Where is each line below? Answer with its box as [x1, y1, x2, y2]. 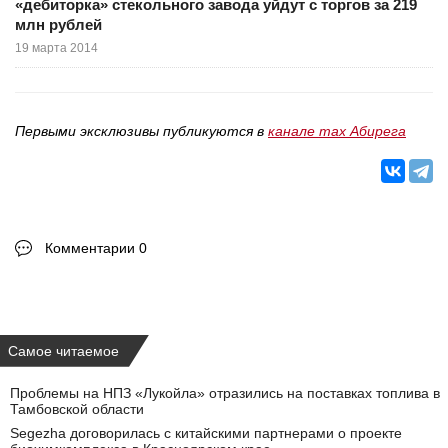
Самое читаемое [8, 342, 119, 359]
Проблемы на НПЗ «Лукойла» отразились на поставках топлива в [10, 384, 440, 401]
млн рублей [15, 15, 102, 33]
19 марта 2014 [15, 40, 98, 55]
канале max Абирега [268, 122, 406, 139]
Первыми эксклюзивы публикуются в [15, 122, 268, 139]
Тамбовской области [10, 400, 144, 417]
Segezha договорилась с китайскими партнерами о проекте [10, 424, 402, 441]
